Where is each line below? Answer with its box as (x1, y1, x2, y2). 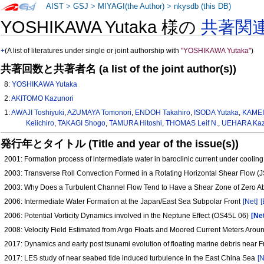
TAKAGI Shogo (57, 119, 105, 128)
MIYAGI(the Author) (98, 2, 165, 11)
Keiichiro (25, 119, 54, 128)
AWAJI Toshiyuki (11, 108, 65, 117)
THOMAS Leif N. (165, 119, 218, 128)
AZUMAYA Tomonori (67, 108, 132, 117)
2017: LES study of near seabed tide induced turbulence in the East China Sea (4, 254, 258, 263)
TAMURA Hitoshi (108, 119, 162, 128)
